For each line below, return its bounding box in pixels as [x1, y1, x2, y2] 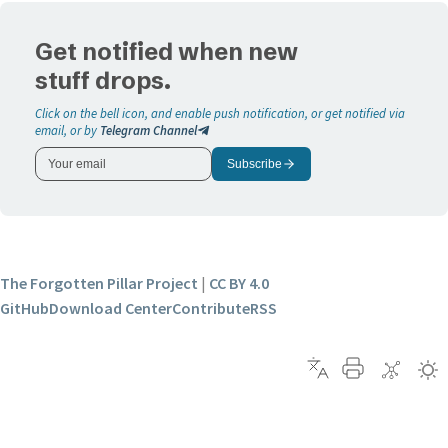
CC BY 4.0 [209, 273, 269, 294]
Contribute [172, 298, 250, 319]
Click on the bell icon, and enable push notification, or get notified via [35, 105, 406, 122]
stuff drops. [35, 66, 172, 96]
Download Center [49, 298, 172, 319]
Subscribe [227, 157, 283, 172]
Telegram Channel [100, 122, 198, 139]
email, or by [35, 122, 101, 139]
